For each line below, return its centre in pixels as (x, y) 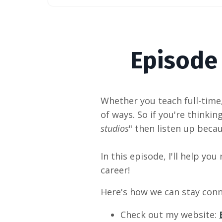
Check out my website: (170, 215)
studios (115, 129)
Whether (119, 101)
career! (115, 170)
